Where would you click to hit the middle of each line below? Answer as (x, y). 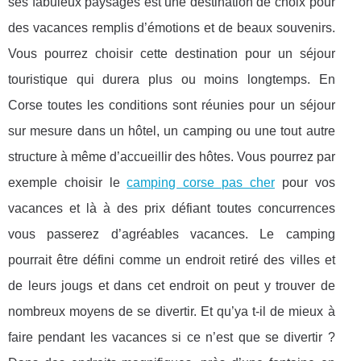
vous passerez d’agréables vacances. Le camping (172, 234)
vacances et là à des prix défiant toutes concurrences (172, 209)
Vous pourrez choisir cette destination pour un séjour (172, 54)
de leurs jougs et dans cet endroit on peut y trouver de (172, 286)
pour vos (305, 183)
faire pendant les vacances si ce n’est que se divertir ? (172, 338)
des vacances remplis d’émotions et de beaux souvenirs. (172, 28)
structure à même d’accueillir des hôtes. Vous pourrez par (172, 157)
